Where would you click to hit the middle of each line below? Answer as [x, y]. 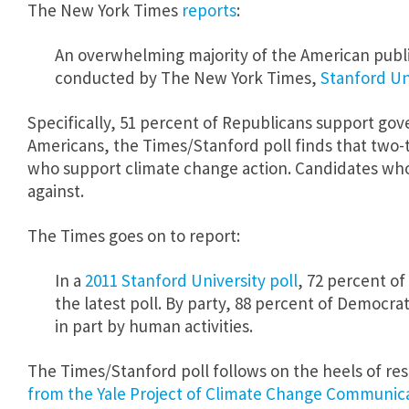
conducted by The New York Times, [188, 78]
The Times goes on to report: [134, 236]
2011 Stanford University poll [191, 280]
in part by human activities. [154, 326]
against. [56, 191]
